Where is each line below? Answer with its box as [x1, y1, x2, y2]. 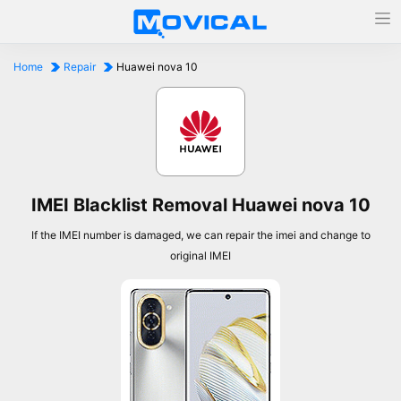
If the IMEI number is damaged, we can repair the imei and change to [30, 228, 371, 242]
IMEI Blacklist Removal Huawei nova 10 [30, 194, 371, 216]
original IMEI [170, 249, 231, 262]
